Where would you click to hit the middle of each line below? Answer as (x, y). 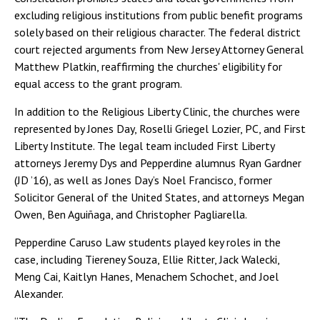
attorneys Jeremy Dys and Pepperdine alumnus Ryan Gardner (158, 163)
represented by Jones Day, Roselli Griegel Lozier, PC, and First (160, 129)
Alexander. (39, 294)
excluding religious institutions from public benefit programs (159, 15)
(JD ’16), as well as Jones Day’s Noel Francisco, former (143, 180)
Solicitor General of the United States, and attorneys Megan (159, 197)
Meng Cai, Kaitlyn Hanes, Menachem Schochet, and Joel (146, 276)
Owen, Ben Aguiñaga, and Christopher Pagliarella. (131, 214)
